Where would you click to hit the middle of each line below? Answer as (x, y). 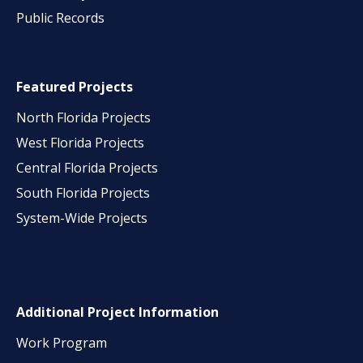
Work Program (62, 343)
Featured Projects (75, 87)
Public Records (60, 18)
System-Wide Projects (83, 218)
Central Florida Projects (87, 168)
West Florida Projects (80, 143)
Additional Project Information (117, 312)
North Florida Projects (83, 118)
